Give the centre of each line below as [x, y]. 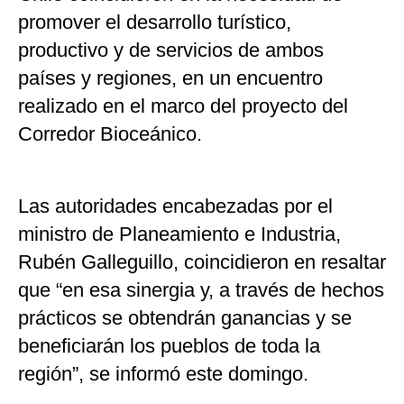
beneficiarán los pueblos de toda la [169, 345]
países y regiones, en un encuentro [170, 78]
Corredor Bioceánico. [110, 133]
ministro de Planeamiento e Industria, [179, 234]
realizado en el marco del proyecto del [183, 106]
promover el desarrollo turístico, [155, 22]
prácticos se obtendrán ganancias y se [185, 317]
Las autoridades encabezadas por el [175, 206]
